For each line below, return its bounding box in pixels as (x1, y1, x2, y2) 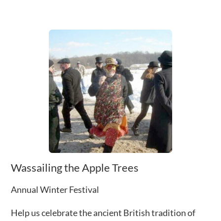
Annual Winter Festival (11, 184, 100, 195)
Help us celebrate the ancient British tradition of (11, 207, 196, 218)
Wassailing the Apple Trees (11, 161, 139, 175)
